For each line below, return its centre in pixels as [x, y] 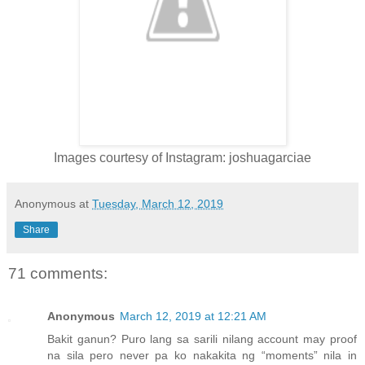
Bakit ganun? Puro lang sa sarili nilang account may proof [202, 339]
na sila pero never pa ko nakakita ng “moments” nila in [202, 355]
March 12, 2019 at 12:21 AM [193, 316]
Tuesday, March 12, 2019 [158, 204]
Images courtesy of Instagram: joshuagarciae [182, 158]
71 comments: [58, 274]
